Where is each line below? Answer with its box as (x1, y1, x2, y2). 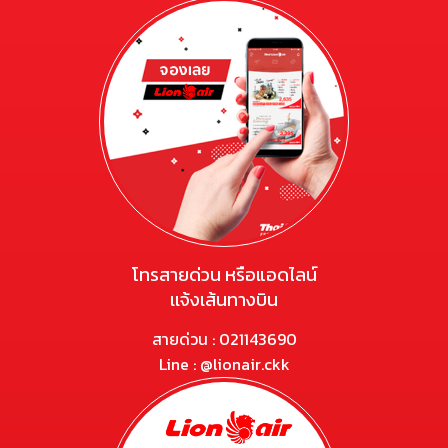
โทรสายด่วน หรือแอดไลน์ (131, 261, 317, 289)
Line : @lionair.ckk (158, 352, 290, 377)
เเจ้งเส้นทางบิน (170, 286, 278, 314)
